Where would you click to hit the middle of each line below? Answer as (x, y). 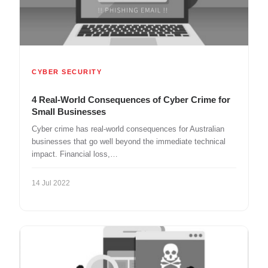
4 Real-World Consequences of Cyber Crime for (131, 100)
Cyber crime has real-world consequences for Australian (128, 129)
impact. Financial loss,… (75, 154)
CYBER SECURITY (67, 72)
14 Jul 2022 (51, 183)
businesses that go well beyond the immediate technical (129, 142)
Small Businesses (69, 112)
